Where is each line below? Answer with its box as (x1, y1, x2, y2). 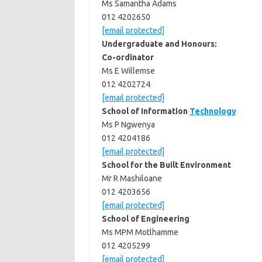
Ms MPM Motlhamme (101, 227, 178, 237)
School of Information (101, 106, 189, 116)
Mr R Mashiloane (101, 174, 162, 183)
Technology (189, 106, 236, 116)
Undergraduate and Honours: (101, 39, 217, 49)
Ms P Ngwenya (101, 120, 155, 129)
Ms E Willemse (101, 66, 155, 75)
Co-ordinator (101, 53, 154, 62)
